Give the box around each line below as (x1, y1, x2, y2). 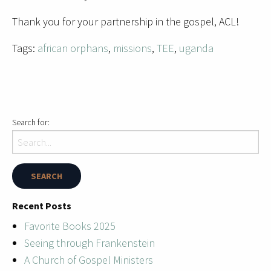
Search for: (12, 117, 50, 128)
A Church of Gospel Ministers (24, 253, 153, 267)
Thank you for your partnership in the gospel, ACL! (12, 15, 239, 29)
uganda (179, 41, 214, 56)
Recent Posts (12, 200, 71, 212)
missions (113, 41, 152, 56)
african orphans (38, 41, 108, 56)
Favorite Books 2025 (24, 219, 116, 233)
